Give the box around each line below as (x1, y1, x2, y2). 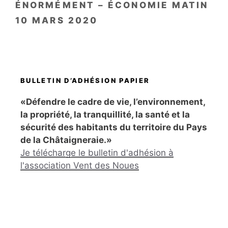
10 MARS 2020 (15, 15, 98, 26)
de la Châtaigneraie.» (20, 134, 112, 145)
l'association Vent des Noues (20, 160, 139, 170)
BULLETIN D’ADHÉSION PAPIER (20, 76, 150, 85)
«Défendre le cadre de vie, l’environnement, (20, 96, 205, 107)
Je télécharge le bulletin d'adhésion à (20, 147, 174, 158)
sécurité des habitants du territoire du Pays (20, 122, 207, 132)
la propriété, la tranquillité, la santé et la (20, 109, 190, 120)
